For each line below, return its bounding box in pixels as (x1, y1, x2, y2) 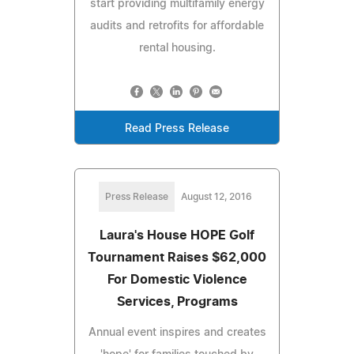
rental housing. (138, 42, 216, 54)
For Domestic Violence (107, 273, 247, 286)
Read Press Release (125, 122, 229, 134)
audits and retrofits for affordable (90, 20, 264, 32)
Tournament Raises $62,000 (88, 250, 266, 264)
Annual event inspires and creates (88, 326, 266, 338)
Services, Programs (116, 295, 238, 308)
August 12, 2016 (181, 191, 252, 201)
